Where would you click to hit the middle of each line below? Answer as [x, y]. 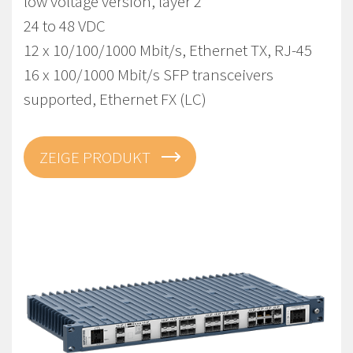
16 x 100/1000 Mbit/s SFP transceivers [149, 74]
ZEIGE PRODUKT [97, 157]
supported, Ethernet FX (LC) [115, 99]
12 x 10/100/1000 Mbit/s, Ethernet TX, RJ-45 [168, 50]
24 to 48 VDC [65, 26]
